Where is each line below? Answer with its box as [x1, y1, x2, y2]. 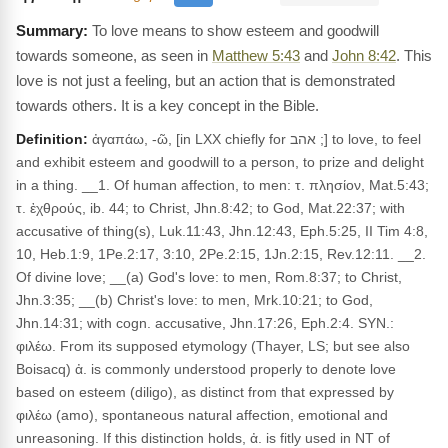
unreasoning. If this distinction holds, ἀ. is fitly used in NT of [16, 430, 390, 446]
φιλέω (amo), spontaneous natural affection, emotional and [16, 407, 388, 423]
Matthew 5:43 [212, 47, 300, 64]
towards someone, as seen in [16, 47, 212, 64]
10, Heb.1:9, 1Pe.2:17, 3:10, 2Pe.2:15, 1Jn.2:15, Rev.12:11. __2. [16, 246, 426, 262]
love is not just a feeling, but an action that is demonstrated [16, 72, 395, 89]
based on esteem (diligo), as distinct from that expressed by [16, 384, 394, 400]
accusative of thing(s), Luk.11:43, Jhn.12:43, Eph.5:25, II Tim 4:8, [16, 223, 428, 239]
